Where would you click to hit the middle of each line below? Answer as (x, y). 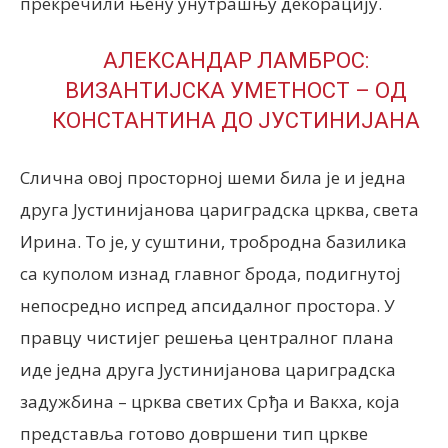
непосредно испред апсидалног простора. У (207, 305)
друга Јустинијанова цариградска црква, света (219, 209)
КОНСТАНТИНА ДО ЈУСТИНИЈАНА (236, 120)
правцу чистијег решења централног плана (207, 337)
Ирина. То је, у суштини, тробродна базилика (213, 241)
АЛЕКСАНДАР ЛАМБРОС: (236, 60)
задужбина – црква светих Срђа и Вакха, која (210, 401)
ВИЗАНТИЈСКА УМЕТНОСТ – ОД (236, 90)
